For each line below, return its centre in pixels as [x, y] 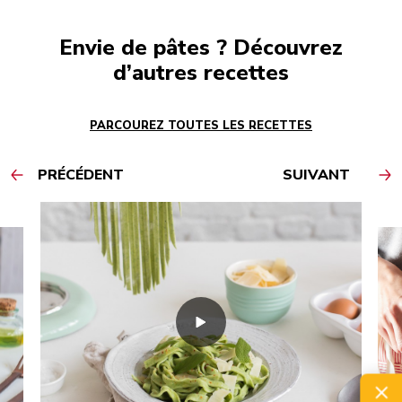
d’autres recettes [201, 72]
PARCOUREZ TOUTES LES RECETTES [201, 125]
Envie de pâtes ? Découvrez [201, 47]
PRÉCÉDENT [81, 175]
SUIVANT [316, 175]
